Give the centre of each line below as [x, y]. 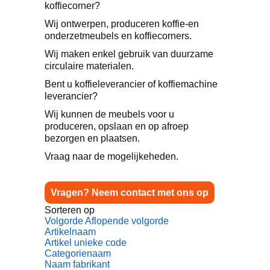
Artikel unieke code [86, 243]
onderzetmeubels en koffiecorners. [118, 36]
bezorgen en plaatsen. [92, 138]
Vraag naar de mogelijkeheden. [111, 156]
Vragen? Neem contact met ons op [130, 193]
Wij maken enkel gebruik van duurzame [129, 54]
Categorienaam [78, 253]
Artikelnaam [70, 232]
